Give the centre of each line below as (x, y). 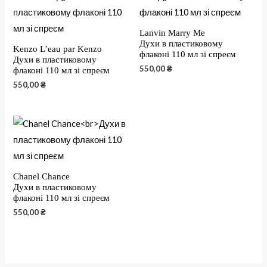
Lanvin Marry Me (172, 32)
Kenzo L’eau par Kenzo (58, 49)
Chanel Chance (42, 176)
